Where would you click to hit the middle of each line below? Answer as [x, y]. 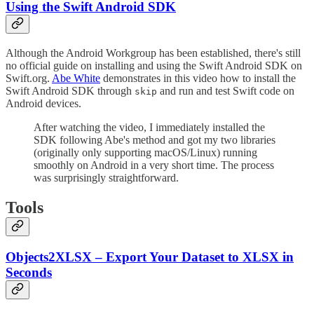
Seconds [29, 273]
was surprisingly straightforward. [106, 177]
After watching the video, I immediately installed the [149, 127]
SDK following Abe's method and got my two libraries [155, 139]
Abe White [76, 78]
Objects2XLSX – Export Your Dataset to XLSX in [150, 257]
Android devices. [43, 103]
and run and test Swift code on [226, 90]
